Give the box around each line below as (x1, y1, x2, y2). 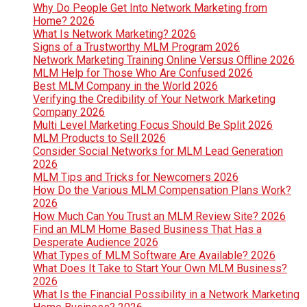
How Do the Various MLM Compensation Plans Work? (33, 184, 291, 197)
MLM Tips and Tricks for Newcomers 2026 (33, 171, 238, 184)
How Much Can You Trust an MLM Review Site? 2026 (33, 210, 286, 223)
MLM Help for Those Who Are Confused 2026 (33, 66, 253, 80)
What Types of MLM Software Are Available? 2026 (33, 249, 275, 262)
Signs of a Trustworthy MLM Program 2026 (33, 40, 240, 54)
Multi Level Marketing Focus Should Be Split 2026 (33, 119, 273, 132)
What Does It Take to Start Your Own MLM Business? (33, 262, 287, 275)
